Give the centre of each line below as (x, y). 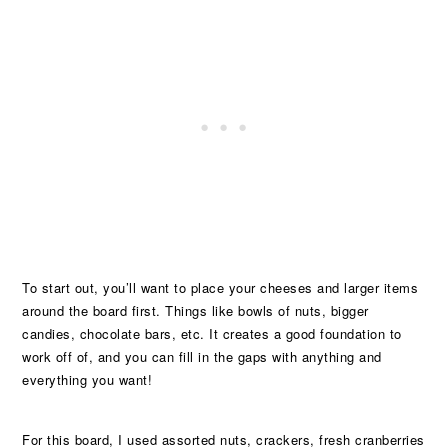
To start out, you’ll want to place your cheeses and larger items (220, 287)
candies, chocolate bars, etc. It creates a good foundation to (212, 333)
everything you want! (87, 379)
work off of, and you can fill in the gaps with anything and (202, 356)
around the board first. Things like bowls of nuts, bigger (195, 310)
